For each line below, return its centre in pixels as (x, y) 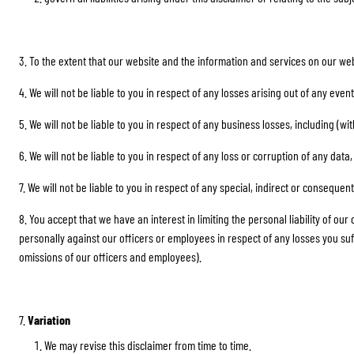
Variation (48, 320)
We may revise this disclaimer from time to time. (148, 345)
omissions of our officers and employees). (110, 256)
